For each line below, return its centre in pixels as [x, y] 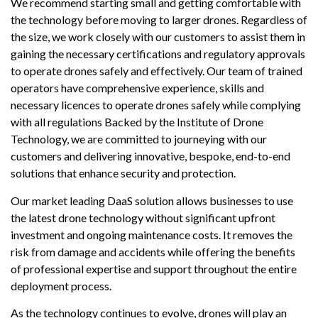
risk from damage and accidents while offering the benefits [153, 251]
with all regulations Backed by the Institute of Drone [137, 122]
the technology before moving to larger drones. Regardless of [159, 20]
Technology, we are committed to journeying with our [139, 139]
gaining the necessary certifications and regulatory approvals [158, 54]
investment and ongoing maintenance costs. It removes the [152, 234]
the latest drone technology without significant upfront [143, 217]
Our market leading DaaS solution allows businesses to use [152, 200]
